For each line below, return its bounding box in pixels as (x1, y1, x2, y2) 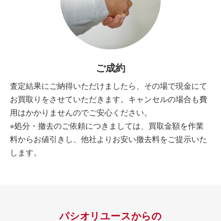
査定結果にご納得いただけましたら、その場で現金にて (10, 82, 207, 91)
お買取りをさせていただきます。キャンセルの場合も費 (10, 95, 207, 105)
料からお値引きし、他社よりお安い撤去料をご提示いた (10, 135, 207, 145)
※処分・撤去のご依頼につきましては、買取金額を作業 (10, 122, 204, 131)
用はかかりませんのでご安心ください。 (10, 109, 152, 118)
